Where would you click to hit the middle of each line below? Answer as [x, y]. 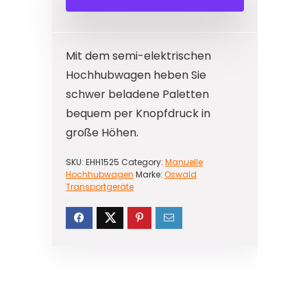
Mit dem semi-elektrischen [138, 56]
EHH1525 [102, 162]
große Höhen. [102, 133]
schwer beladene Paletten [137, 94]
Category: [143, 162]
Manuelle [184, 162]
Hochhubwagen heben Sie [136, 75]
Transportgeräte [100, 187]
